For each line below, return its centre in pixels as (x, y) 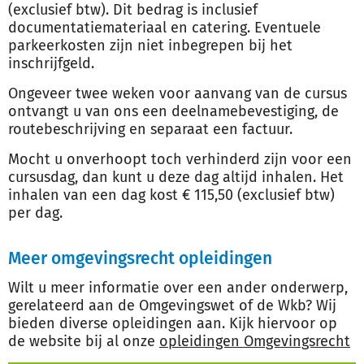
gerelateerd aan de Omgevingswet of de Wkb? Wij (172, 305)
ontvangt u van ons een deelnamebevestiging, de (173, 111)
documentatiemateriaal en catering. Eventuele (165, 28)
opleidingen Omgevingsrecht (255, 341)
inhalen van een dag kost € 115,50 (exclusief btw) (171, 195)
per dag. (35, 213)
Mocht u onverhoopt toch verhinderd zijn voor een (180, 159)
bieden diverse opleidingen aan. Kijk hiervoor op (173, 323)
